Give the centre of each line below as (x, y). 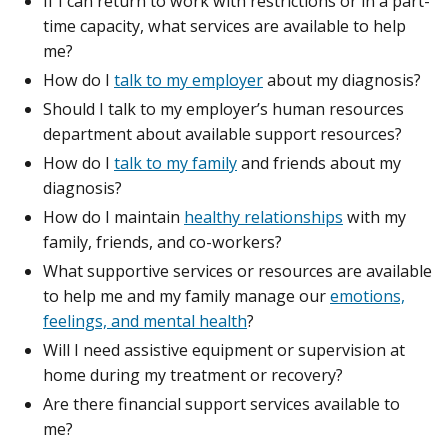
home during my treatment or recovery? (195, 374)
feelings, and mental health (145, 320)
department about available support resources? (226, 133)
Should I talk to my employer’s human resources (223, 108)
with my (374, 216)
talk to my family (175, 162)
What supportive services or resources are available (237, 270)
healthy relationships (263, 216)
